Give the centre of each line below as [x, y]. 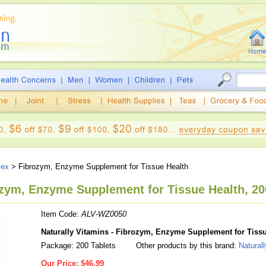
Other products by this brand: [186, 246]
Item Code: [61, 214]
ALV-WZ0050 [104, 214]
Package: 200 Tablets [78, 246]
